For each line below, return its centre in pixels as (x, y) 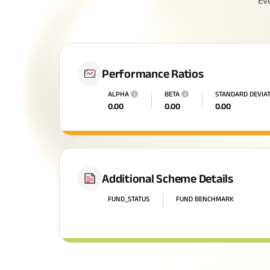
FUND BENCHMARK (205, 199)
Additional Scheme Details (168, 178)
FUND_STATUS (129, 199)
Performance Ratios (153, 74)
